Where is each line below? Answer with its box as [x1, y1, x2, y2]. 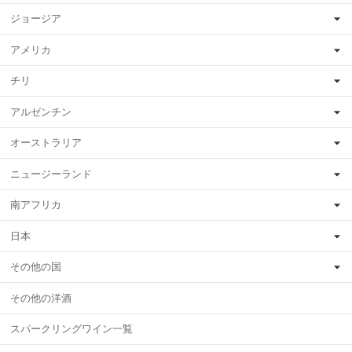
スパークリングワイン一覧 [10, 323, 133, 335]
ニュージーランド [10, 167, 92, 180]
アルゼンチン [10, 105, 71, 118]
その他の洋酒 [10, 291, 71, 304]
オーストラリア [10, 137, 82, 149]
